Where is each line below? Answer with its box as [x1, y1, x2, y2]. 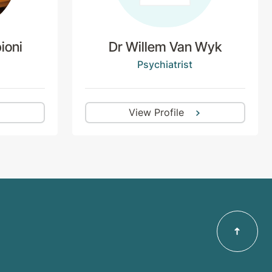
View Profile [129, 106, 185, 119]
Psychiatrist [137, 58, 193, 70]
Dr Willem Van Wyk [108, 39, 222, 55]
